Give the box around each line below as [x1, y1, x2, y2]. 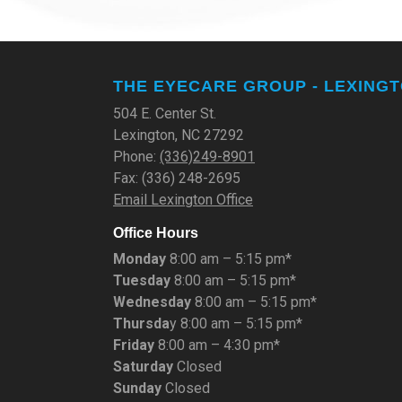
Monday [113, 249, 166, 267]
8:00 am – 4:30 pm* [154, 336, 280, 354]
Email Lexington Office [113, 190, 253, 208]
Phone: [113, 147, 160, 165]
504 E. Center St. [113, 104, 216, 122]
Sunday [113, 379, 162, 397]
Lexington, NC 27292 [113, 126, 244, 144]
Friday [113, 336, 154, 354]
